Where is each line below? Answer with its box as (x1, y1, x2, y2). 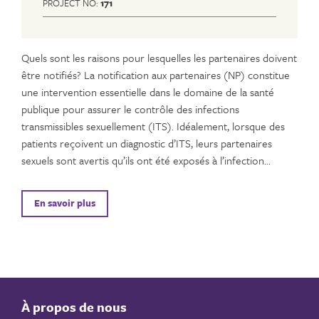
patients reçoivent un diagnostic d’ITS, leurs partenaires (21, 135, 272, 151)
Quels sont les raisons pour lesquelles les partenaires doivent (21, 49, 297, 66)
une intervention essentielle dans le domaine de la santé (21, 83, 274, 100)
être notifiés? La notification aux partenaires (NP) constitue (21, 66, 290, 83)
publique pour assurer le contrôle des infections (21, 100, 239, 117)
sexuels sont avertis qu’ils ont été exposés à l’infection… (21, 152, 271, 168)
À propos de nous (21, 297, 127, 316)
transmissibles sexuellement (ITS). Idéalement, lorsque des (21, 117, 285, 134)
